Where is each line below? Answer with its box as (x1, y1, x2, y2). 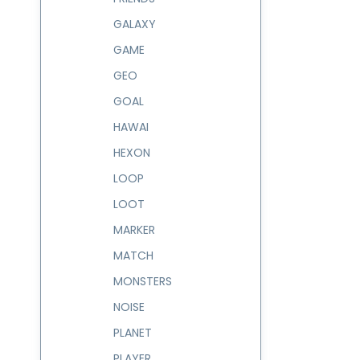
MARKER (113, 222, 155, 238)
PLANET (113, 325, 152, 341)
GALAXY (113, 16, 156, 32)
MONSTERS (113, 273, 172, 289)
